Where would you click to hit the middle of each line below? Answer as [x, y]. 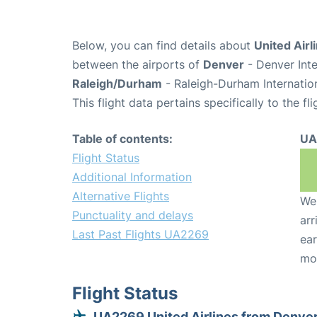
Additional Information [132, 177]
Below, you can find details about [163, 46]
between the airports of [138, 65]
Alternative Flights [121, 196]
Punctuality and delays [133, 215]
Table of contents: [122, 139]
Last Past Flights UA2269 [140, 235]
